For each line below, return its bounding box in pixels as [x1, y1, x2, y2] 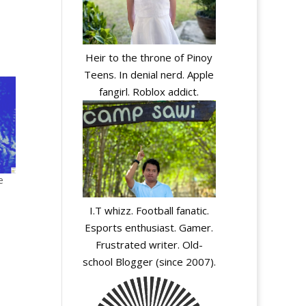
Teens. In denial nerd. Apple [84, 68, 214, 82]
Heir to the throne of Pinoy [85, 51, 213, 65]
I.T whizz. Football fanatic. [89, 203, 209, 217]
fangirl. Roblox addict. [99, 85, 199, 99]
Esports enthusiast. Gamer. [85, 220, 214, 234]
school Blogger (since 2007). [82, 254, 216, 268]
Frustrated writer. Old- [95, 237, 203, 251]
